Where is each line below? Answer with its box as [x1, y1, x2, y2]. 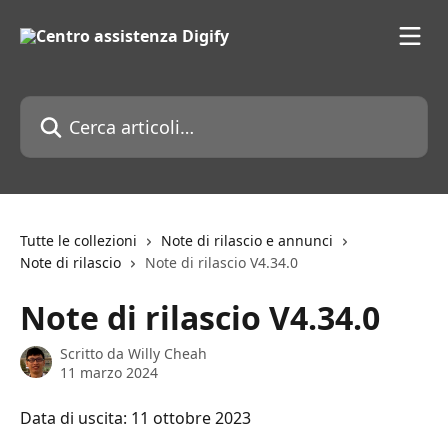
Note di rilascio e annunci [161, 231, 333, 250]
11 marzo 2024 [60, 363, 158, 382]
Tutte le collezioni [20, 231, 137, 250]
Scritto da [60, 344, 128, 363]
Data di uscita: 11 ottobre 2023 [20, 407, 251, 429]
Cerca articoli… [19, 96, 131, 118]
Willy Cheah [128, 344, 207, 363]
